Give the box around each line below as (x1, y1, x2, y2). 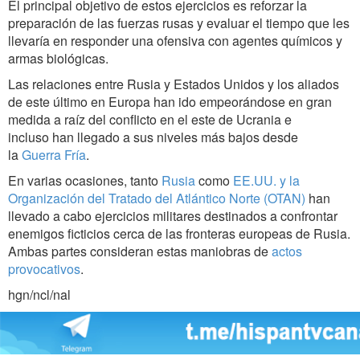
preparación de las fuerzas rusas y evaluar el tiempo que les (8, 14, 350, 33)
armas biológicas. (8, 49, 108, 68)
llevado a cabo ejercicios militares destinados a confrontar (8, 207, 337, 226)
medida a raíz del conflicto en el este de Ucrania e (8, 110, 292, 129)
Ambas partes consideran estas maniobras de (8, 242, 272, 261)
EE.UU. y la (233, 171, 300, 190)
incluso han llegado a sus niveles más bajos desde (8, 128, 298, 147)
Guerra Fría (22, 145, 86, 165)
